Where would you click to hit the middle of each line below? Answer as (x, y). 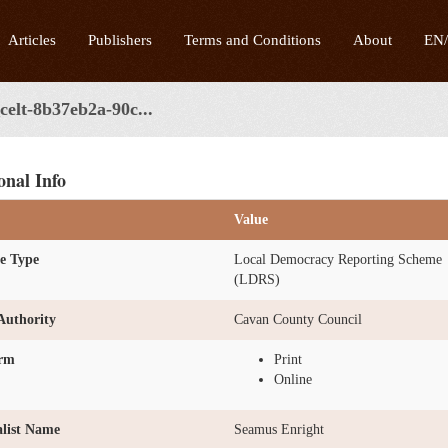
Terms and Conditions (252, 40)
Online (293, 379)
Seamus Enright (279, 429)
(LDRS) (257, 279)
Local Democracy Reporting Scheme (338, 259)
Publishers (120, 40)
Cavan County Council (298, 319)
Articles (32, 40)
